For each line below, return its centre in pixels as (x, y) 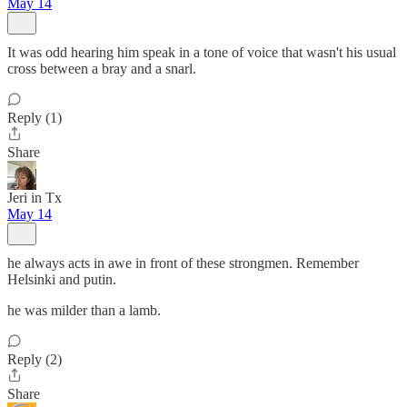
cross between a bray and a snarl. (102, 69)
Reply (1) (35, 118)
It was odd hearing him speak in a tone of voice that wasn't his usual (202, 52)
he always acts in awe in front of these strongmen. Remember (183, 263)
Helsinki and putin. (62, 279)
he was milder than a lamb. (84, 310)
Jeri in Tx (35, 198)
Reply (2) (35, 359)
